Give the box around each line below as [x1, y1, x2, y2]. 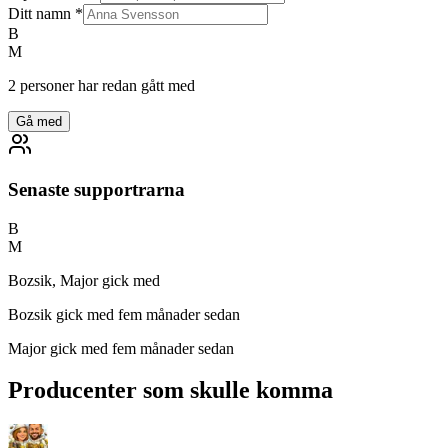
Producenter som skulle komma [8, 377, 333, 404]
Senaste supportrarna [8, 178, 185, 200]
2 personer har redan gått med [8, 77, 195, 95]
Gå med [16, 114, 62, 130]
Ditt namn [8, 5, 71, 23]
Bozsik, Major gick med [8, 271, 160, 289]
